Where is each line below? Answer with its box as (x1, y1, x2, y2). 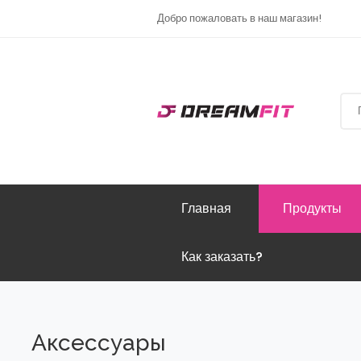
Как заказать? (181, 247, 263, 267)
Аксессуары (31, 330, 167, 357)
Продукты (283, 199, 342, 218)
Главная (181, 199, 232, 218)
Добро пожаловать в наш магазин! (157, 10, 322, 26)
